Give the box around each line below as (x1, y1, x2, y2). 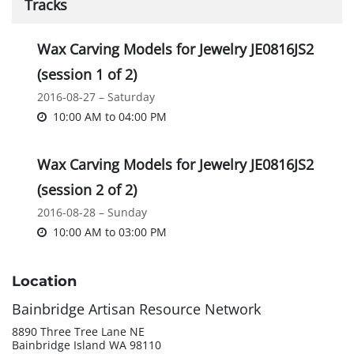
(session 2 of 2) (37, 180, 137, 200)
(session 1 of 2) (37, 65, 137, 85)
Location (12, 273, 77, 291)
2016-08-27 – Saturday (37, 89, 155, 105)
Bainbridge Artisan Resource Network (12, 299, 261, 319)
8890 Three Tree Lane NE (12, 324, 145, 340)
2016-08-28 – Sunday (37, 205, 147, 220)
